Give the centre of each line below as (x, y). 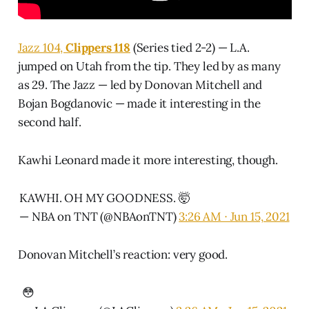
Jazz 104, (42, 47)
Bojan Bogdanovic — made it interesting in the (139, 103)
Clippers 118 (98, 47)
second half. (49, 122)
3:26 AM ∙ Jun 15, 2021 (234, 216)
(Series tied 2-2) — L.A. (190, 47)
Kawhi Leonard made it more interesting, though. (148, 160)
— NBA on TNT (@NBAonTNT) (99, 216)
